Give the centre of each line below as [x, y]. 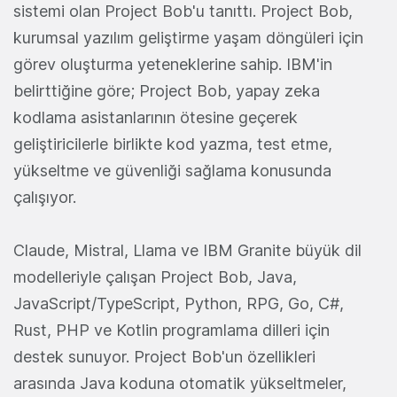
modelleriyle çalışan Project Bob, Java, [155, 277]
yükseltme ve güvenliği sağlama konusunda [172, 171]
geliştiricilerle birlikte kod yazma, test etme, [173, 144]
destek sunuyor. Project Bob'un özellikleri [164, 357]
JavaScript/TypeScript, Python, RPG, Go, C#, [179, 304]
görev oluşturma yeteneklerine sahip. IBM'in [173, 65]
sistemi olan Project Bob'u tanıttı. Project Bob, [183, 12]
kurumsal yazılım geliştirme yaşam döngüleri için [188, 38]
